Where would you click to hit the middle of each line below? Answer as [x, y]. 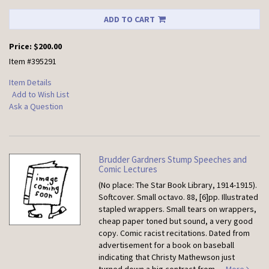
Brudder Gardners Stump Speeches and [173, 160]
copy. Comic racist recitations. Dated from [174, 233]
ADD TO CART [129, 20]
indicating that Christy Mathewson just [167, 257]
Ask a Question [36, 107]
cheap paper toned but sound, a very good [176, 221]
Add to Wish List [41, 95]
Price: [21, 47]
